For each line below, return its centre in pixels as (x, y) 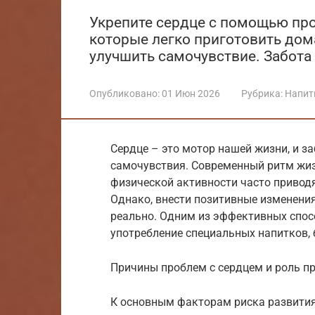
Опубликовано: (124, 93)
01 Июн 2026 (191, 93)
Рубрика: (262, 93)
